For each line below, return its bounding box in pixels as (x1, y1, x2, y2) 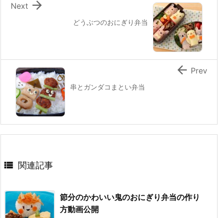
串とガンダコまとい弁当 (70, 82, 145, 91)
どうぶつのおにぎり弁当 (73, 18, 148, 26)
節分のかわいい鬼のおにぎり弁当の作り (60, 192, 200, 202)
